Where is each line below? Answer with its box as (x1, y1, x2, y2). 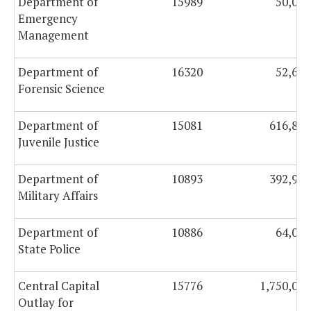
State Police (18, 241, 81, 258)
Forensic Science (18, 81, 105, 97)
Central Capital (18, 278, 99, 294)
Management (18, 27, 89, 44)
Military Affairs (18, 187, 98, 204)
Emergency (18, 10, 78, 27)
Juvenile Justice (18, 134, 99, 151)
